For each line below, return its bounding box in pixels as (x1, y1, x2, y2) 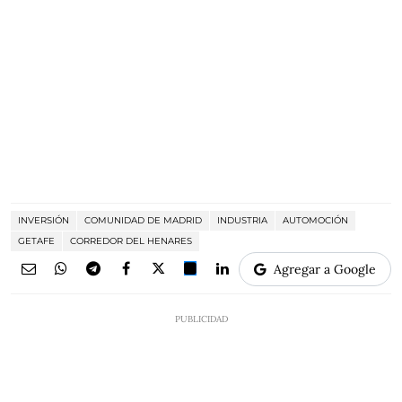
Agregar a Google (274, 260, 376, 277)
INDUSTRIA (217, 214, 267, 226)
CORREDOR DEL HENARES (70, 234, 192, 247)
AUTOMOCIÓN (283, 214, 348, 226)
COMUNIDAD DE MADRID (84, 214, 202, 226)
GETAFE (18, 234, 55, 247)
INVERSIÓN (18, 214, 69, 226)
